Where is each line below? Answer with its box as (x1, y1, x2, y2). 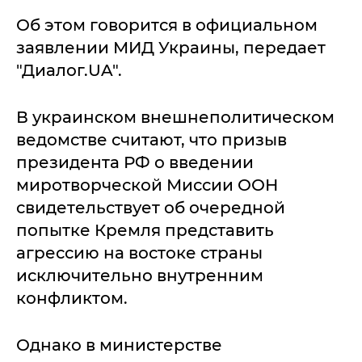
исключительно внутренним (16, 265, 263, 285)
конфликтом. (16, 288, 128, 308)
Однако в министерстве (16, 335, 222, 355)
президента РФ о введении (16, 152, 254, 172)
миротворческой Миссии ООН (16, 175, 278, 195)
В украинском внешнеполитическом (16, 107, 335, 127)
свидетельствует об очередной (16, 197, 285, 217)
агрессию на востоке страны (16, 242, 263, 263)
